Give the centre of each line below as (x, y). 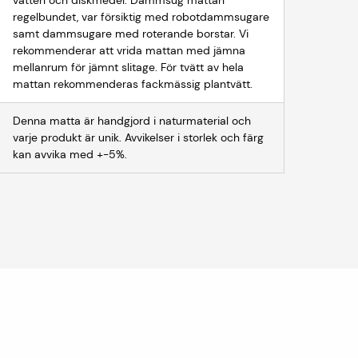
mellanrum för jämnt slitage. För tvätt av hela (129, 67)
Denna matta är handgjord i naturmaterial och (132, 121)
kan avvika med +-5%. (70, 154)
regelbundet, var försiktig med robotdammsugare (141, 17)
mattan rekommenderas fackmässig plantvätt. (133, 84)
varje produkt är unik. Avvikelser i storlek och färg (139, 137)
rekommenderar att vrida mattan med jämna (129, 50)
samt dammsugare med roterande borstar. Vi (131, 34)
